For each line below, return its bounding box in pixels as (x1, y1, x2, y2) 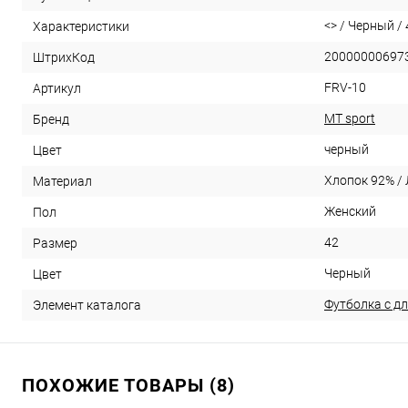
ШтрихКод (33, 49, 95, 65)
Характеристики (33, 18, 129, 34)
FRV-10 (324, 80, 366, 95)
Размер (33, 235, 77, 250)
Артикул (33, 80, 81, 96)
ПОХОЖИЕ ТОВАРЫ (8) (22, 374, 235, 396)
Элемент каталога (33, 297, 141, 312)
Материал (33, 173, 92, 189)
